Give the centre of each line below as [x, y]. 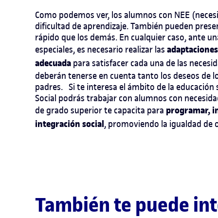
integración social [70, 124]
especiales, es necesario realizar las [101, 49]
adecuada [53, 63]
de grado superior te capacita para [100, 110]
